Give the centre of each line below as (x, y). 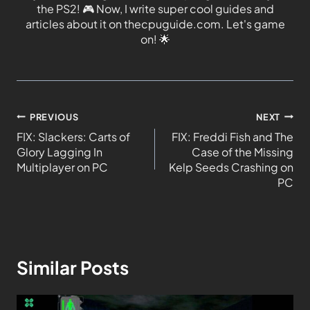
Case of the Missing (243, 152)
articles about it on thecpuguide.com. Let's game (155, 24)
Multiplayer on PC (62, 167)
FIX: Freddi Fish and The (232, 136)
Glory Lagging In (60, 152)
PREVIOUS (54, 117)
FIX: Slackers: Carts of (73, 136)
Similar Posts (73, 267)
